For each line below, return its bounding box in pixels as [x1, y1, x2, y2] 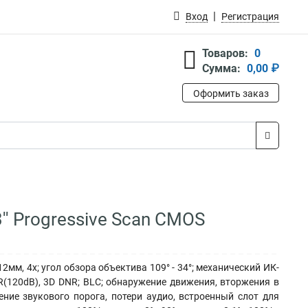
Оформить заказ [192, 88, 269, 99]
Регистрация [221, 11, 279, 22]
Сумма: [202, 62, 241, 75]
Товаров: [202, 47, 248, 60]
